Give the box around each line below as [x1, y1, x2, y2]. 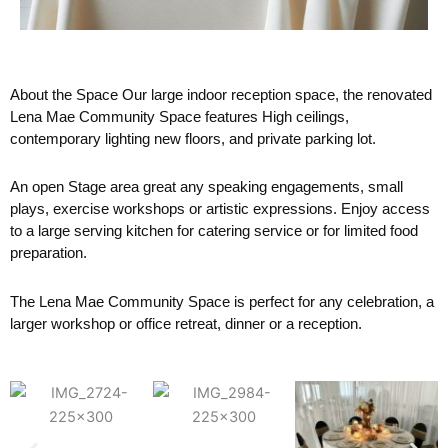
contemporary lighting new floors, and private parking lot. [10, 130, 376, 148]
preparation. [10, 244, 87, 262]
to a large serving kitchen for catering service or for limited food [10, 222, 418, 240]
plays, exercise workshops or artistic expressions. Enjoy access [10, 200, 430, 218]
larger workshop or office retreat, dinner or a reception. [10, 314, 362, 332]
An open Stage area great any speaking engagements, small [10, 178, 403, 196]
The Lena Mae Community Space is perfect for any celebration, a [10, 292, 434, 310]
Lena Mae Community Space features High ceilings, [10, 108, 349, 126]
